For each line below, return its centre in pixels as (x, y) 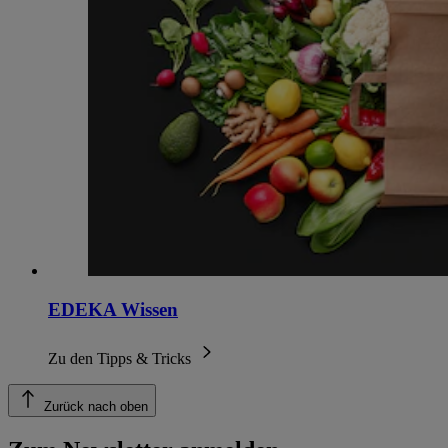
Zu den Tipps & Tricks (121, 358)
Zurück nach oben (96, 406)
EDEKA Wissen (113, 309)
